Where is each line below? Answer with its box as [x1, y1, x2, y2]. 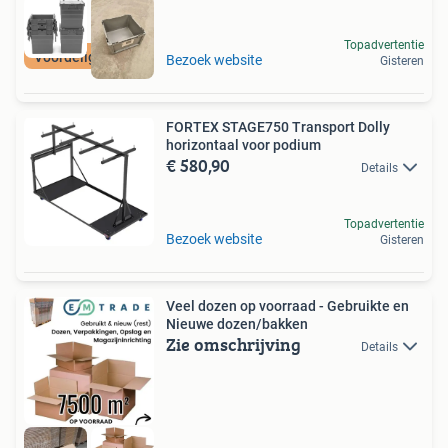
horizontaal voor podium [166, 136, 321, 153]
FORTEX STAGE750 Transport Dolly [166, 118, 390, 135]
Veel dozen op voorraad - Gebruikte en [166, 297, 409, 314]
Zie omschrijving [166, 330, 301, 358]
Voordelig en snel [33, 48, 145, 65]
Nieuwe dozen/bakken [166, 315, 308, 332]
